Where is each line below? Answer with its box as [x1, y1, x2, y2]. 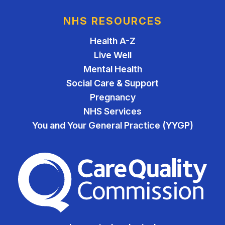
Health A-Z [89, 36, 136, 46]
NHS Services [83, 106, 142, 117]
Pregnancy [89, 92, 136, 102]
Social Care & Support [66, 78, 159, 88]
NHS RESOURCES [63, 15, 162, 27]
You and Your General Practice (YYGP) [32, 120, 193, 131]
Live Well [93, 50, 132, 60]
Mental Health [83, 64, 142, 74]
